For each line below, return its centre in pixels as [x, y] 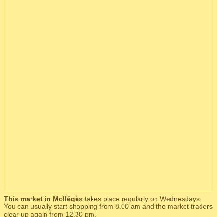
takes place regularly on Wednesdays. [142, 199]
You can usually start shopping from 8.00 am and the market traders [108, 206]
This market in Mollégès [43, 199]
